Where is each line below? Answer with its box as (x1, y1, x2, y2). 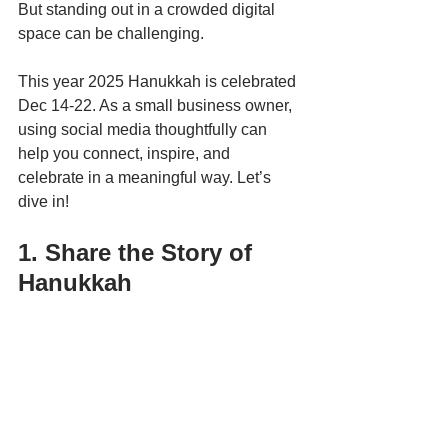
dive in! (18, 193, 69, 211)
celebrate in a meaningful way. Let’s (18, 169, 275, 187)
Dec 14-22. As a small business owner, (18, 97, 296, 115)
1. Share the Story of (18, 239, 259, 267)
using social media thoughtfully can (18, 121, 271, 139)
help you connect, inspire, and (18, 145, 234, 163)
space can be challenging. (18, 25, 208, 43)
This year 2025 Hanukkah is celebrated (18, 73, 300, 91)
